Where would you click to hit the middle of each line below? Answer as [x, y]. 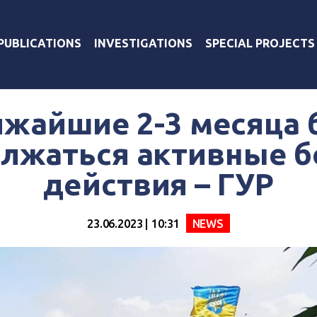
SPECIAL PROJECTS [260, 43]
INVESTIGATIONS [143, 43]
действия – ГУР [158, 184]
